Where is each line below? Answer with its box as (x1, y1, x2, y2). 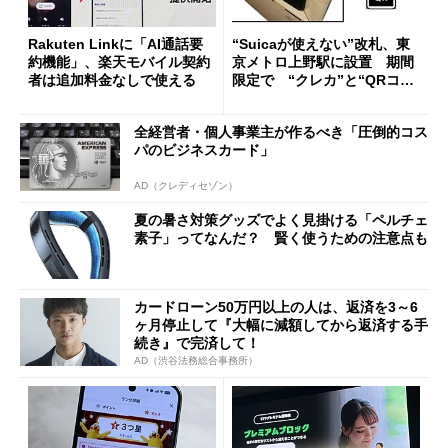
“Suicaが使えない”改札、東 (232, 36, 410, 53)
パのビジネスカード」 (134, 142, 274, 159)
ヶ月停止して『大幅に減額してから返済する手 (134, 317, 428, 334)
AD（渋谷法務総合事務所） (134, 354, 258, 366)
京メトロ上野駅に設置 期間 (232, 54, 414, 71)
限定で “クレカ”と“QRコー (232, 72, 414, 89)
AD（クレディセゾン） (134, 179, 238, 191)
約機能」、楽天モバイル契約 (28, 54, 210, 71)
